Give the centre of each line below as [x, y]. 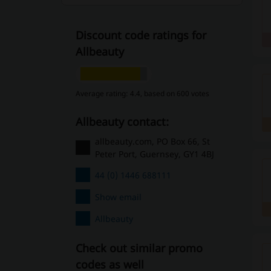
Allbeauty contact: [126, 122]
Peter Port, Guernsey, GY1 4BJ [154, 154]
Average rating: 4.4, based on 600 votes [142, 93]
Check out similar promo [139, 248]
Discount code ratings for [141, 35]
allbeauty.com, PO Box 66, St [152, 141]
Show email [118, 197]
